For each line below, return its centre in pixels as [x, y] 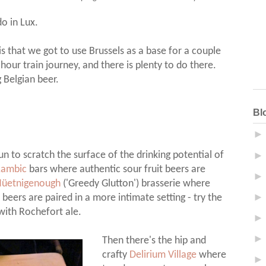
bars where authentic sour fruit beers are [116, 170]
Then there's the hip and [154, 241]
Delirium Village [163, 255]
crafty [116, 255]
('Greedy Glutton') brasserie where [135, 184]
